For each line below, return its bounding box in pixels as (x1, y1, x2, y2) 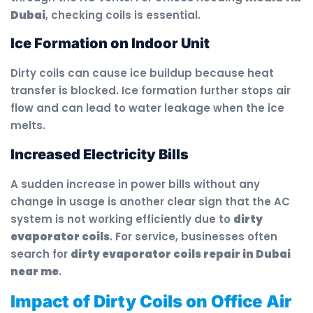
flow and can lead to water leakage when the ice (10, 101, 284, 116)
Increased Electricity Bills (10, 145, 189, 163)
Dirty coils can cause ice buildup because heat (10, 66, 274, 81)
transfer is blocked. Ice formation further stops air (10, 83, 291, 99)
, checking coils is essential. (45, 8, 201, 23)
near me (10, 263, 59, 279)
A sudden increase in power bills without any (10, 176, 260, 191)
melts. (10, 118, 45, 133)
